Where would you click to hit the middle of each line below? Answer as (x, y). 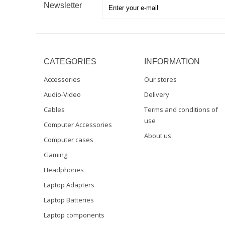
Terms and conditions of (181, 110)
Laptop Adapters (69, 185)
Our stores (160, 80)
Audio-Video (62, 95)
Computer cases (69, 140)
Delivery (157, 95)
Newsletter (63, 6)
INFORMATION (172, 62)
